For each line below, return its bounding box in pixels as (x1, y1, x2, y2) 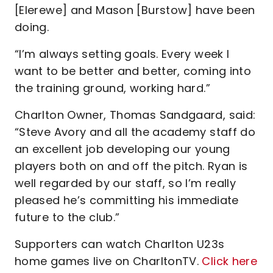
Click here (202, 253, 258, 269)
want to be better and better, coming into (15, 63, 252, 79)
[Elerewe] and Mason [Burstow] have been (15, 2, 255, 18)
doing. (15, 19, 52, 35)
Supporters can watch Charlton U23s (15, 236, 225, 252)
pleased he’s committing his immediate (15, 193, 239, 208)
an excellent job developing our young (15, 141, 230, 157)
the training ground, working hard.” (15, 80, 210, 96)
